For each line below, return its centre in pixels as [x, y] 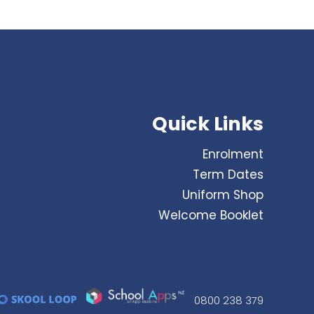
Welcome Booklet [211, 216]
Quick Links [208, 123]
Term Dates [228, 175]
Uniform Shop [223, 195]
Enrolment [233, 155]
